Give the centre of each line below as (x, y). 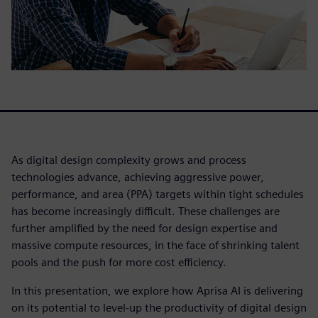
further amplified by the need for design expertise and (144, 229)
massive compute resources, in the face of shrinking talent (155, 246)
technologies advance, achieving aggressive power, (138, 177)
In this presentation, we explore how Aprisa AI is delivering (157, 291)
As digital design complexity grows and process (129, 160)
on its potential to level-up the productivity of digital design (159, 308)
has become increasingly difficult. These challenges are (146, 212)
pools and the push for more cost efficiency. (119, 263)
